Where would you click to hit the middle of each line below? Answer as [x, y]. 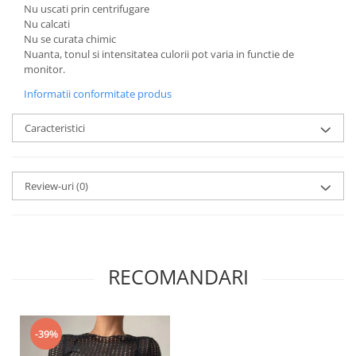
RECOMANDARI [178, 276]
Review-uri [50, 186]
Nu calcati [47, 23]
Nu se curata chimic [70, 39]
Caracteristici [55, 128]
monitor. [44, 69]
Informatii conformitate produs [98, 93]
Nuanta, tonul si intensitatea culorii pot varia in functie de [159, 54]
